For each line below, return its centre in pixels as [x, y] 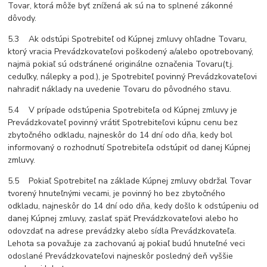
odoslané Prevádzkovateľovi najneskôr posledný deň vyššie [121, 256]
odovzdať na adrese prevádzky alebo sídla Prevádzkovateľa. [122, 231]
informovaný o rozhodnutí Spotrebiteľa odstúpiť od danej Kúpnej [129, 148]
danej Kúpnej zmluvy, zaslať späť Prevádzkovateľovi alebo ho [123, 219]
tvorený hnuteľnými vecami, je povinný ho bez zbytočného [117, 194]
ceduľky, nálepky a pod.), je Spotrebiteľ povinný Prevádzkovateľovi [133, 77]
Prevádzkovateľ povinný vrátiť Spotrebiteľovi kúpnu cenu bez [123, 123]
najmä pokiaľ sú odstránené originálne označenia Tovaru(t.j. [121, 64]
